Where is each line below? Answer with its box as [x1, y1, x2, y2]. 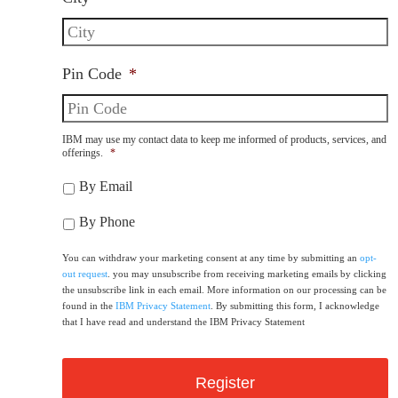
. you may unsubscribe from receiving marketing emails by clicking [107, 267, 386, 279]
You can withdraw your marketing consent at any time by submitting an [62, 251, 360, 263]
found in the [62, 299, 115, 311]
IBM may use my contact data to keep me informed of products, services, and [62, 133, 386, 146]
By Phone [79, 213, 135, 229]
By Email [79, 179, 132, 195]
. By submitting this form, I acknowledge [211, 299, 379, 311]
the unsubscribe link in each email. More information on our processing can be [62, 283, 386, 295]
